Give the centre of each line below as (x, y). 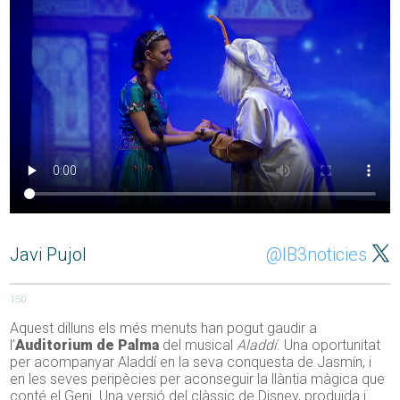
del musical (198, 346)
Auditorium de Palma (87, 346)
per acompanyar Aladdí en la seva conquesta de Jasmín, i (191, 362)
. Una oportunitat (329, 346)
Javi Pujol (49, 255)
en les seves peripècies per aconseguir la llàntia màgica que (198, 379)
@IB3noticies (316, 255)
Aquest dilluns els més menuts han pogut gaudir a (164, 329)
